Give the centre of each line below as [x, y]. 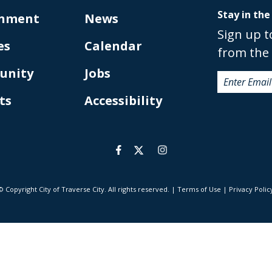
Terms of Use [199, 189]
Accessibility [123, 101]
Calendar [113, 46]
